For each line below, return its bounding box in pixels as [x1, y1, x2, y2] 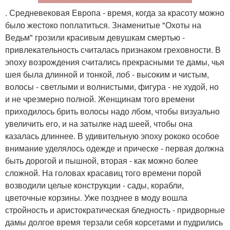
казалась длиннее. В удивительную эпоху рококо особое [5, 130, 219, 142]
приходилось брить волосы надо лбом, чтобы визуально [5, 105, 220, 117]
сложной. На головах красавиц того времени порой [5, 167, 201, 179]
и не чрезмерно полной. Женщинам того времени [5, 93, 195, 105]
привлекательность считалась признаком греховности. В [5, 44, 221, 55]
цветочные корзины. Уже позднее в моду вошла [5, 191, 187, 203]
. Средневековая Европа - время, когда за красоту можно [5, 7, 224, 18]
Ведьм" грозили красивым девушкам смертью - [5, 31, 185, 43]
